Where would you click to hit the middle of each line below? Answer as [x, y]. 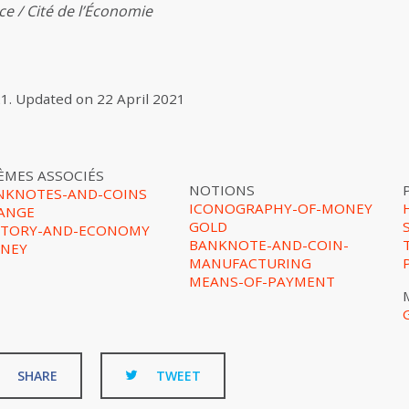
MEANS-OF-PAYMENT [262, 281]
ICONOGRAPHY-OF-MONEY [281, 208]
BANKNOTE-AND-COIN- [269, 245]
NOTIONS [222, 190]
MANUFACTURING [251, 263]
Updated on [54, 99]
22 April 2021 [141, 99]
